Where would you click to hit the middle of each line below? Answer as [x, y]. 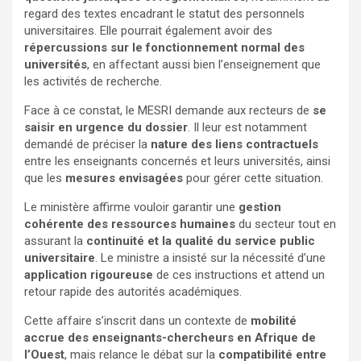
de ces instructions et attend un [239, 274]
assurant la [55, 241]
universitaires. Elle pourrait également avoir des [148, 30]
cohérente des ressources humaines [130, 224]
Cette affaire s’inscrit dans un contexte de [137, 320]
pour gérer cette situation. [253, 178]
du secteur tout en [286, 224]
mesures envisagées [124, 178]
